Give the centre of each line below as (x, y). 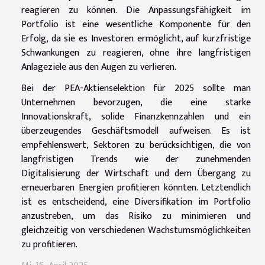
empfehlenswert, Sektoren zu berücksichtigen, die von (136, 145)
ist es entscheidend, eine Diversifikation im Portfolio (136, 202)
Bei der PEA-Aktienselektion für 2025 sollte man (136, 88)
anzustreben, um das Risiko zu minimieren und (136, 216)
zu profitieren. (49, 244)
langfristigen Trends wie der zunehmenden (136, 159)
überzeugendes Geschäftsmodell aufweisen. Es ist (136, 131)
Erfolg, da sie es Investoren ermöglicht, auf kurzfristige (136, 38)
